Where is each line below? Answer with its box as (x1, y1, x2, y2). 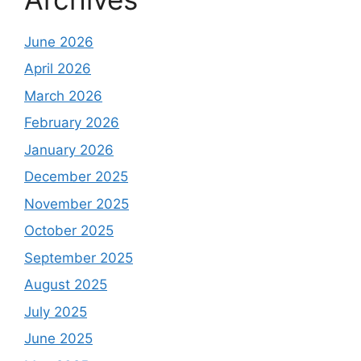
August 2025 (24, 276, 107, 293)
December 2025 (24, 168, 128, 185)
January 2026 (24, 141, 114, 158)
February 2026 (24, 114, 119, 131)
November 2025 (24, 195, 129, 212)
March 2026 (24, 87, 102, 104)
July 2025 (24, 303, 87, 320)
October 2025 (24, 222, 114, 239)
